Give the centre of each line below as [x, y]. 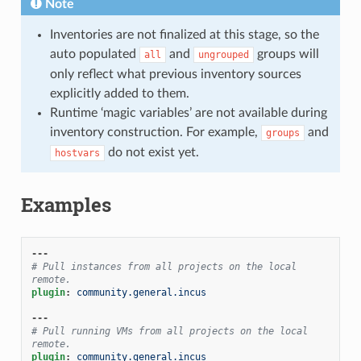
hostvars [77, 153]
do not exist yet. [151, 152]
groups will [286, 54]
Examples [66, 204]
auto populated [94, 54]
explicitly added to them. [119, 93]
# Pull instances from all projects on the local [164, 266]
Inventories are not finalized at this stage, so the [184, 34]
